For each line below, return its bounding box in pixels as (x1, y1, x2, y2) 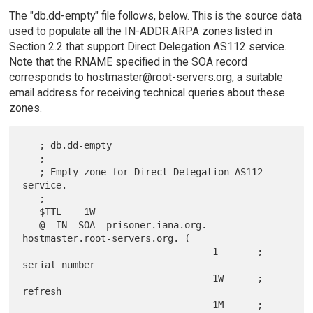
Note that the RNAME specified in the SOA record (8, 54, 247, 68)
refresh (22, 285, 62, 297)
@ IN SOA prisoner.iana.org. (22, 219, 40, 231)
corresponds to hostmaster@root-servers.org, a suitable (8, 70, 283, 84)
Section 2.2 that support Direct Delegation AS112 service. (8, 39, 286, 53)
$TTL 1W (22, 205, 40, 217)
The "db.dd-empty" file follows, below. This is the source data (8, 8, 302, 22)
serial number (22, 259, 96, 270)
